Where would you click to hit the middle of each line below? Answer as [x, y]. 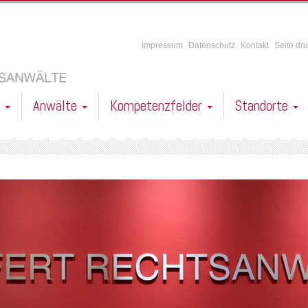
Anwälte [57, 106]
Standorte [263, 106]
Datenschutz [211, 45]
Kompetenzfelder [158, 106]
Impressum [162, 45]
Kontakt [254, 45]
